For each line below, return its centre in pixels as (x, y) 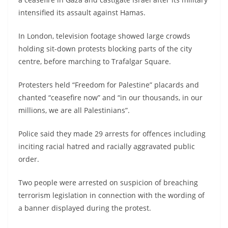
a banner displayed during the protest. (85, 208)
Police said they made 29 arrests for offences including (112, 133)
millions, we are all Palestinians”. (74, 110)
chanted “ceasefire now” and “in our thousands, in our (110, 97)
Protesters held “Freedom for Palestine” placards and (109, 84)
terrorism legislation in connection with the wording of (111, 195)
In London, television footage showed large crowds (104, 36)
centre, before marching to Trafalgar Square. (95, 61)
